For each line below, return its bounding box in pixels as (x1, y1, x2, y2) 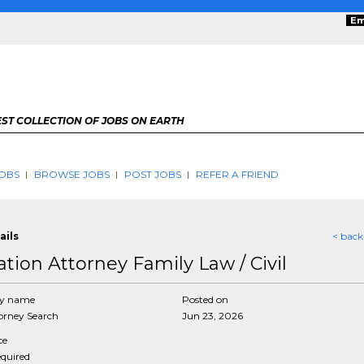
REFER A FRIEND (195, 168, 279, 180)
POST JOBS (123, 168, 181, 180)
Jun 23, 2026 (182, 310, 243, 322)
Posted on (182, 293, 228, 305)
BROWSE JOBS (33, 168, 110, 180)
